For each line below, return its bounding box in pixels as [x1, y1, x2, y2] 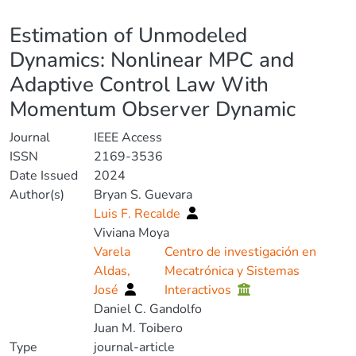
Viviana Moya [94, 224, 169, 242]
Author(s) [10, 186, 64, 203]
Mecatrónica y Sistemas [164, 262, 300, 280]
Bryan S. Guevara [94, 186, 192, 203]
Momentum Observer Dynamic [10, 95, 296, 123]
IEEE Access [94, 129, 162, 146]
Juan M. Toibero [94, 319, 183, 337]
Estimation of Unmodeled [10, 21, 247, 49]
